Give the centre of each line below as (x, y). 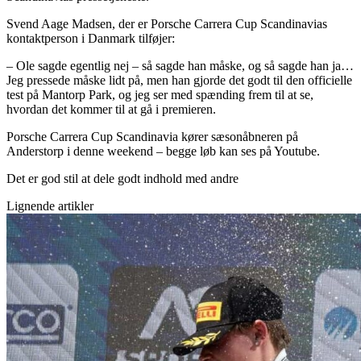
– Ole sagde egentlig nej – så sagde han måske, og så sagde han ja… (180, 65)
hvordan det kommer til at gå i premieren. (111, 109)
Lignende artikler (50, 205)
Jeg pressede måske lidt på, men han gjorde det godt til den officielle (179, 80)
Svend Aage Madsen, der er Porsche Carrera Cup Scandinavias (167, 23)
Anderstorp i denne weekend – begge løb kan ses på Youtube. (163, 151)
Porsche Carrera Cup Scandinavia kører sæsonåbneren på (152, 136)
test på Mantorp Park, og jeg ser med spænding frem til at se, (160, 94)
